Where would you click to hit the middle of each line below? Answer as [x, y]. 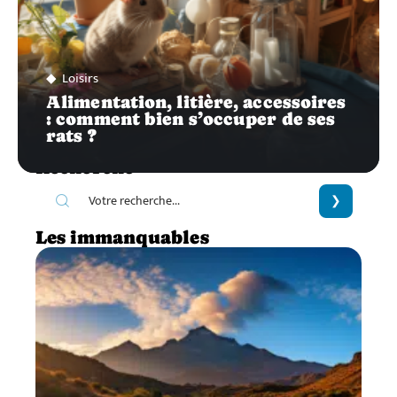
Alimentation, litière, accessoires [196, 101]
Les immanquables [122, 237]
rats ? [71, 135]
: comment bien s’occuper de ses [191, 118]
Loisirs [80, 78]
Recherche [85, 167]
